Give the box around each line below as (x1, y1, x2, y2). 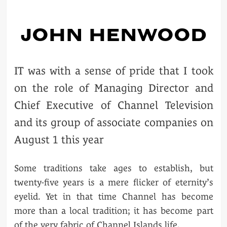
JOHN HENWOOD (20, 23, 207, 46)
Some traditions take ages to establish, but (14, 162, 213, 173)
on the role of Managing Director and (14, 81, 213, 94)
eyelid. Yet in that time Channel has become (14, 191, 213, 202)
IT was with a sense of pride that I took (14, 64, 213, 77)
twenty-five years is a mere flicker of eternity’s (14, 176, 213, 187)
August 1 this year (14, 133, 104, 146)
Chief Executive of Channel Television (14, 98, 213, 111)
